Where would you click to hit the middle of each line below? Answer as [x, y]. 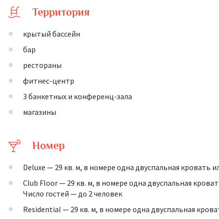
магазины [40, 112]
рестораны [42, 65]
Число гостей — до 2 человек [73, 194]
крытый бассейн [52, 34]
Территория [61, 12]
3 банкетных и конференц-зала [77, 96]
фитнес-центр [49, 81]
